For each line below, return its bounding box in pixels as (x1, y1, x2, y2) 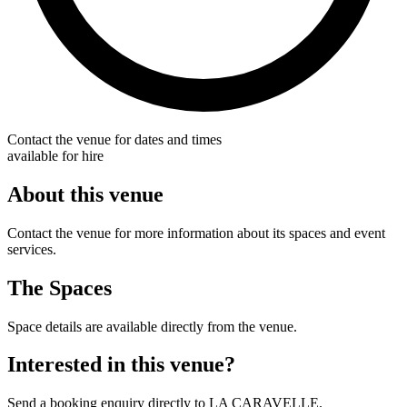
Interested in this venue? (7, 352, 235, 377)
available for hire (7, 147, 104, 164)
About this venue (7, 182, 164, 206)
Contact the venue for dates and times (7, 131, 222, 147)
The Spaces (7, 275, 112, 300)
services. (7, 241, 56, 257)
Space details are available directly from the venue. (7, 318, 297, 334)
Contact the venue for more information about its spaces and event (7, 224, 385, 241)
